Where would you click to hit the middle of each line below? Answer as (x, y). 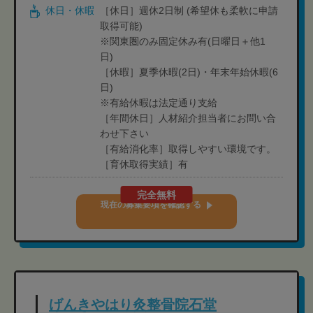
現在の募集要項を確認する (151, 205)
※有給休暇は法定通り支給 (159, 103)
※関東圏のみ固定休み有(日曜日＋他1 (183, 41)
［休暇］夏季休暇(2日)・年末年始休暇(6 (189, 72)
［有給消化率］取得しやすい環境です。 (188, 149)
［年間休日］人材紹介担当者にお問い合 (188, 118)
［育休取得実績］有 (144, 164)
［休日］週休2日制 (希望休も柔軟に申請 (189, 10)
